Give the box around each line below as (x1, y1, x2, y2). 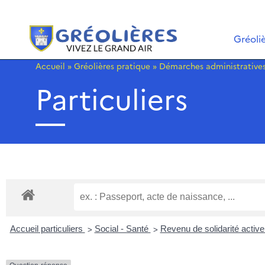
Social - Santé (94, 224, 151, 234)
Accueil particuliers (9, 224, 85, 234)
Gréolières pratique (74, 60, 150, 71)
